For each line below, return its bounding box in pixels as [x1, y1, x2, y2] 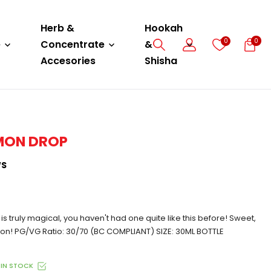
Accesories [41, 54, 96, 68]
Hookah [145, 21, 183, 35]
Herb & [41, 21, 74, 35]
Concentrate [41, 38, 105, 51]
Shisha [145, 54, 177, 68]
